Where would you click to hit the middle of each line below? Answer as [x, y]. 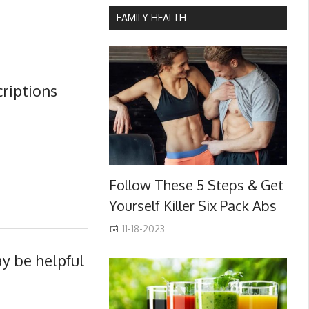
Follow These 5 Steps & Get [196, 185]
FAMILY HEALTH [151, 18]
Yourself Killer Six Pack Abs [192, 206]
